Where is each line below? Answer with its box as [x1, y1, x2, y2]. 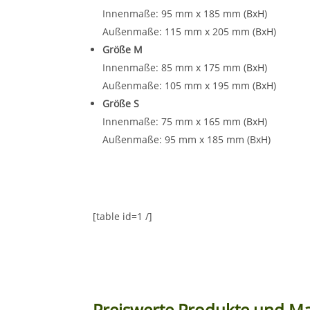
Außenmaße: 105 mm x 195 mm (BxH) [102, 78, 277, 92]
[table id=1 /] [93, 209, 153, 223]
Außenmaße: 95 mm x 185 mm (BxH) [102, 132, 271, 146]
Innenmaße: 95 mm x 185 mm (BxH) [102, 6, 268, 20]
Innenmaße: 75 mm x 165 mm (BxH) [102, 114, 268, 128]
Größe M [102, 42, 143, 56]
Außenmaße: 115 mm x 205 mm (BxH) [102, 24, 277, 38]
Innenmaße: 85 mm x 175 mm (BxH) [102, 60, 268, 74]
